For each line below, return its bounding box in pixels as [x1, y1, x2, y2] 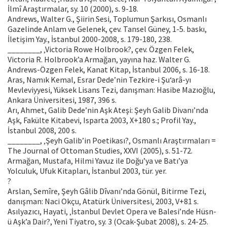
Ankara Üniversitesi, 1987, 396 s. [8, 95, 117, 105]
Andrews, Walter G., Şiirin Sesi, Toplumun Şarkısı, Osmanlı [8, 14, 207, 24]
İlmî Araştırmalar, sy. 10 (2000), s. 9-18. [8, 4, 138, 14]
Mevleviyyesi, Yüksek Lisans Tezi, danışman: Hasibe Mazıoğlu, [8, 85, 215, 95]
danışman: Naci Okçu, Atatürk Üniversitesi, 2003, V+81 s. [8, 196, 199, 207]
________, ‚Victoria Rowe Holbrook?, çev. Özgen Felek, [8, 44, 194, 55]
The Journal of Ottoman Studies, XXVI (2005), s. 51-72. [8, 145, 193, 156]
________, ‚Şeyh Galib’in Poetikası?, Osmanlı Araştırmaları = [8, 135, 216, 146]
